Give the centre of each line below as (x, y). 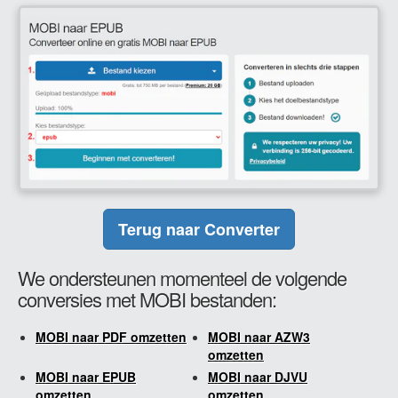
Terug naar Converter (199, 229)
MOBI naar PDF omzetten (111, 336)
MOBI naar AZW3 (259, 336)
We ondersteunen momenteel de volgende (182, 277)
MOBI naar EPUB (86, 376)
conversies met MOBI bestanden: (147, 298)
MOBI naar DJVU (258, 376)
